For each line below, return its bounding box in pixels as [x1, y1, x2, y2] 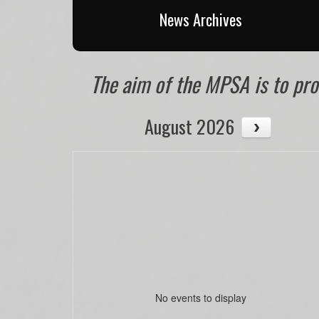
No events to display [155, 290, 246, 305]
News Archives [159, 7, 242, 31]
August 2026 [144, 113, 234, 141]
